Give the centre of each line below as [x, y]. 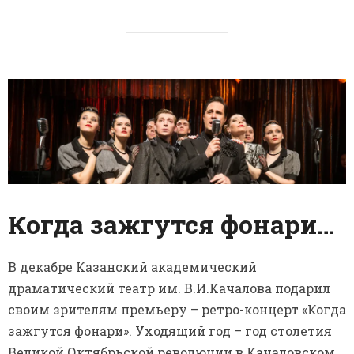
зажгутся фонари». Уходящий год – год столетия [170, 331]
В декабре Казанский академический [132, 267]
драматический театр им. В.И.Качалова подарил [169, 288]
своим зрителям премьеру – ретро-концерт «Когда [177, 310]
